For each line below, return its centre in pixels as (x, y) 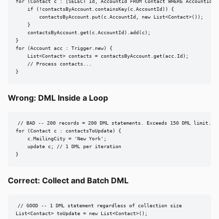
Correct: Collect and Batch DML (68, 180)
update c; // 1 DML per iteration (68, 147)
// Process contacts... (54, 64)
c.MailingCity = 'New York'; (61, 139)
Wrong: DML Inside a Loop (58, 98)
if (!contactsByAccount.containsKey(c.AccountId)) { (95, 9)
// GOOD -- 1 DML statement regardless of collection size (99, 206)
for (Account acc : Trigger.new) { (64, 48)
